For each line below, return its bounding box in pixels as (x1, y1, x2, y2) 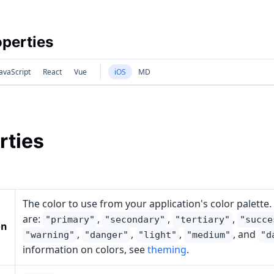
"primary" (45, 214, 95, 225)
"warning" (24, 229, 75, 240)
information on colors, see (22, 243, 147, 256)
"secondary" (104, 214, 165, 225)
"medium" (186, 229, 231, 240)
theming (147, 243, 187, 256)
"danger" (84, 229, 128, 240)
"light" (138, 229, 177, 240)
